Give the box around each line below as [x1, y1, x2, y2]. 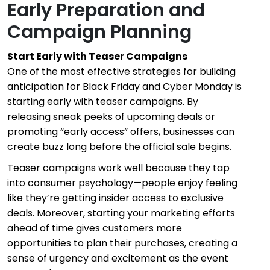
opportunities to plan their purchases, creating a [7, 236, 237, 250]
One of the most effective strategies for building [7, 64, 236, 78]
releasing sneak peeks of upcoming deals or [7, 109, 215, 124]
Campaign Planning [7, 19, 192, 45]
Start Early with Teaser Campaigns [7, 49, 187, 63]
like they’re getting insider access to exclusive [7, 190, 224, 205]
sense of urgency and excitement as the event [7, 251, 228, 265]
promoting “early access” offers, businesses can [7, 124, 234, 139]
